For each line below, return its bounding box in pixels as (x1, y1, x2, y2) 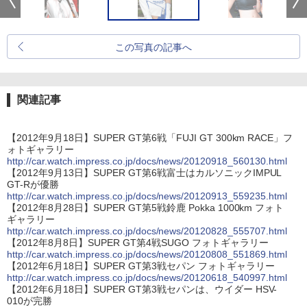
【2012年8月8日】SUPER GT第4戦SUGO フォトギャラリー (7, 237, 269, 248)
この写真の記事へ (115, 42, 192, 53)
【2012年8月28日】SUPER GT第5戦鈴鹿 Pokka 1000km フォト (7, 202, 284, 213)
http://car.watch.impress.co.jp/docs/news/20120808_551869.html (7, 249, 288, 260)
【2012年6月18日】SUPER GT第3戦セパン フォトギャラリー (7, 260, 275, 271)
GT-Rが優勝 (7, 179, 59, 190)
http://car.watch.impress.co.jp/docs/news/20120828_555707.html (7, 225, 288, 236)
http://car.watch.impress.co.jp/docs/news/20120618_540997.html (7, 272, 288, 283)
